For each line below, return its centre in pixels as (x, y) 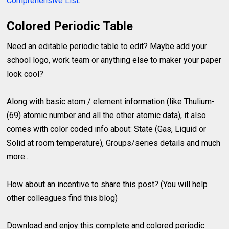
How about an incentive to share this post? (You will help (107, 184)
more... (18, 156)
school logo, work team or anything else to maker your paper (114, 60)
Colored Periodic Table (70, 26)
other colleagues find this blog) (62, 198)
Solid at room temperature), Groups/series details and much (114, 143)
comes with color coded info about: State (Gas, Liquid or (107, 129)
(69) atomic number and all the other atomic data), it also (107, 115)
